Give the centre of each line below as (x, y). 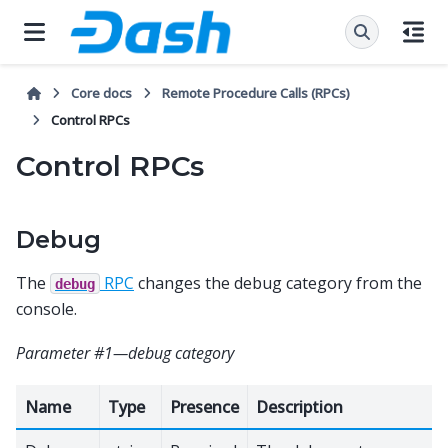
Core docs (102, 93)
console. (46, 308)
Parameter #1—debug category (125, 353)
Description (299, 406)
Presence (204, 406)
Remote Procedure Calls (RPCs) (256, 93)
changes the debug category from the (278, 282)
